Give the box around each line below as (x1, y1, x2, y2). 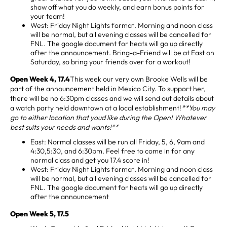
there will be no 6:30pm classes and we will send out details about (10, 93, 214, 103)
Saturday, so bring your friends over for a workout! (30, 57, 191, 66)
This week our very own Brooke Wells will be (70, 74, 208, 84)
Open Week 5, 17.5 (10, 209, 69, 218)
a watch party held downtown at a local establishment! (10, 103, 181, 112)
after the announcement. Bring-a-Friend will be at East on (30, 48, 214, 57)
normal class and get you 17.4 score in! (30, 155, 149, 165)
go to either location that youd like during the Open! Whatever (10, 112, 207, 122)
